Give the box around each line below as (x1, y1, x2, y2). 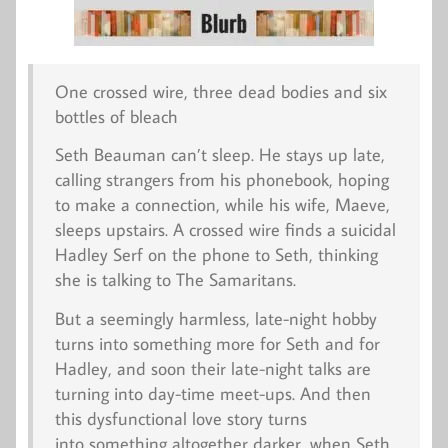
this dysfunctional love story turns (54, 406, 307, 430)
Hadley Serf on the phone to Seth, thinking (54, 243, 378, 267)
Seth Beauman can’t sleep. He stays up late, (54, 143, 385, 167)
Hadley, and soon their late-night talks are (54, 356, 371, 380)
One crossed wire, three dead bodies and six (54, 79, 387, 103)
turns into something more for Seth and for (54, 331, 380, 355)
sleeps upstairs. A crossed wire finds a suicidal (54, 218, 396, 242)
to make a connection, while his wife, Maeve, (54, 193, 390, 217)
